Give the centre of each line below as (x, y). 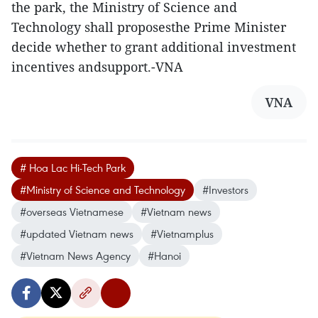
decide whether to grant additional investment (154, 47)
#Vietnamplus (182, 234)
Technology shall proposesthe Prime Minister (149, 27)
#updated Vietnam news (77, 234)
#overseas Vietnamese (72, 212)
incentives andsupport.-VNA (97, 67)
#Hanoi (164, 256)
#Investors (225, 190)
